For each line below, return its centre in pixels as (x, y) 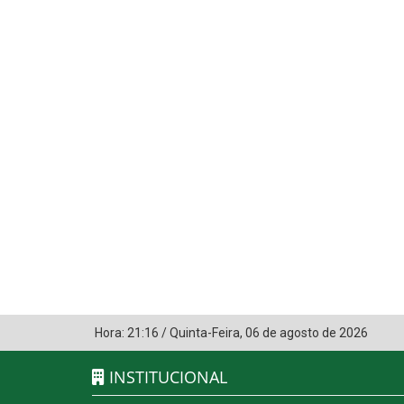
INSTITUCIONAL (166, 377)
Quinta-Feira (205, 333)
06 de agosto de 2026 (307, 333)
